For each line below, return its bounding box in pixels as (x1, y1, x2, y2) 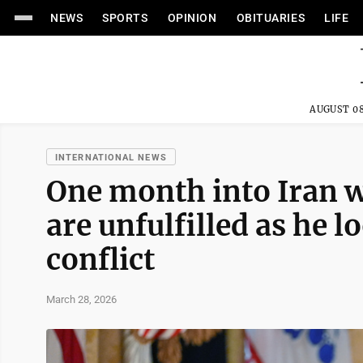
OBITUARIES (236, 11, 305, 24)
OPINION (167, 11, 217, 24)
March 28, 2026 (46, 293, 117, 305)
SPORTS (102, 11, 148, 24)
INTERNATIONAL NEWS (55, 152, 167, 163)
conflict (46, 241, 155, 278)
